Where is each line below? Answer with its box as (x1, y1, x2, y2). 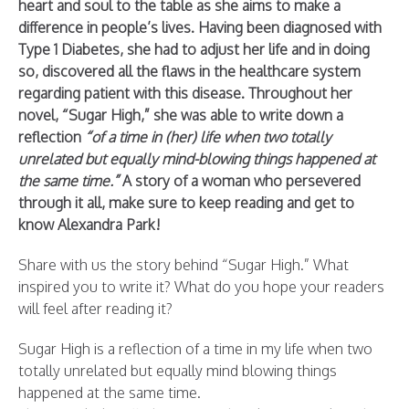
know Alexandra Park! (18, 215, 161, 234)
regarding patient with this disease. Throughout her (18, 83, 352, 102)
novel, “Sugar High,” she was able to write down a (18, 105, 343, 124)
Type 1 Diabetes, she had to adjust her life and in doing (18, 39, 370, 58)
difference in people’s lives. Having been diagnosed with (18, 17, 382, 37)
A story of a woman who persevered (119, 171, 361, 190)
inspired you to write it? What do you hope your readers (18, 277, 384, 296)
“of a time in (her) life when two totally (85, 127, 331, 146)
